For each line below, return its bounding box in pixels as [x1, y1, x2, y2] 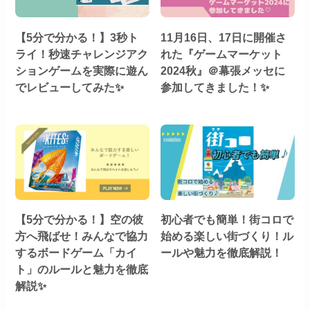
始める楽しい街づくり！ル [161, 230, 294, 243]
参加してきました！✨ [161, 80, 270, 93]
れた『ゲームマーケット [161, 47, 283, 60]
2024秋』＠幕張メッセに [161, 64, 286, 77]
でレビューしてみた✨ [15, 80, 125, 93]
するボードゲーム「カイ [15, 246, 138, 259]
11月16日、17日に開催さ [161, 30, 287, 44]
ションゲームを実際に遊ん [15, 64, 149, 77]
